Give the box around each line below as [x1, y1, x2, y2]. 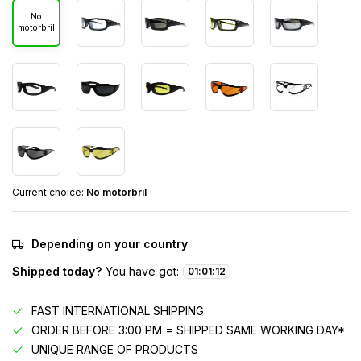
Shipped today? [12, 264, 102, 278]
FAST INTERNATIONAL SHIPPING [31, 304, 204, 317]
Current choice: [12, 186, 86, 198]
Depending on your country [31, 237, 188, 251]
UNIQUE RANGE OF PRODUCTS [31, 342, 198, 356]
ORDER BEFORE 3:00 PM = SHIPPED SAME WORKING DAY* [31, 323, 345, 337]
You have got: [106, 264, 179, 278]
